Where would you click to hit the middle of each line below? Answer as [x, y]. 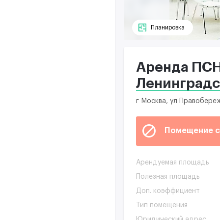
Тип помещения [162, 205]
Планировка [168, 27]
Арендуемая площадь [173, 162]
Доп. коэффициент [168, 191]
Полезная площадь [168, 177]
